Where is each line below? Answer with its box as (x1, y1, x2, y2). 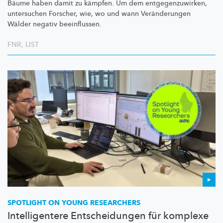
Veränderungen (141, 9, 191, 19)
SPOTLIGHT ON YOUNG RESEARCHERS (7, 198, 140, 208)
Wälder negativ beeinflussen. (7, 19, 102, 29)
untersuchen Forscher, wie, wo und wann (7, 9, 141, 19)
